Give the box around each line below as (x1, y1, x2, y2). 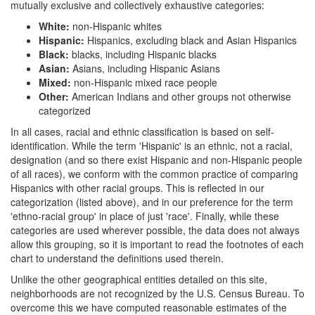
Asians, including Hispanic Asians (72, 60, 220, 75)
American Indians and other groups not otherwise (72, 89, 291, 103)
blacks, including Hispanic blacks (72, 46, 217, 61)
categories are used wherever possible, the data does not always (11, 222, 300, 237)
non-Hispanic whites (72, 18, 162, 33)
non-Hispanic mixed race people (74, 75, 217, 89)
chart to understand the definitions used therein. (11, 250, 224, 265)
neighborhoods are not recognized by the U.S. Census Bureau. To (11, 285, 304, 300)
